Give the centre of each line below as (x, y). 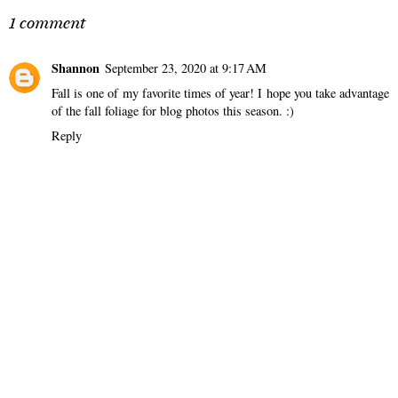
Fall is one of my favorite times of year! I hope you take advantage (220, 93)
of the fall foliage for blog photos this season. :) (173, 111)
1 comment (47, 24)
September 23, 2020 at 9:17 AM (186, 68)
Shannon (76, 68)
